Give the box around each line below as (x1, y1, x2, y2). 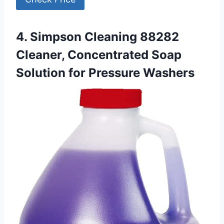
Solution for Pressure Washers (16, 65, 194, 80)
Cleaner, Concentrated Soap (16, 47, 181, 62)
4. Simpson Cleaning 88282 (16, 29, 179, 44)
